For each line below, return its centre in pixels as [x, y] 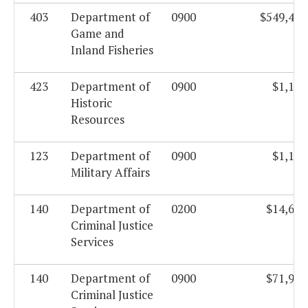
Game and [98, 34]
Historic [91, 103]
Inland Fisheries [112, 50]
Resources [98, 120]
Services [92, 242]
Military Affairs [110, 173]
